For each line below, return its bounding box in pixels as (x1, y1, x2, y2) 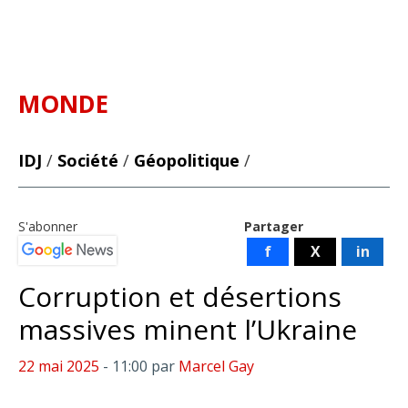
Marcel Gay (178, 356, 254, 376)
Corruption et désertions (18, 278, 342, 315)
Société (57, 149, 118, 171)
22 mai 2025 (18, 356, 99, 376)
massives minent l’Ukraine (18, 311, 357, 348)
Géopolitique (134, 149, 240, 171)
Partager (244, 218, 303, 235)
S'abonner (18, 218, 77, 235)
